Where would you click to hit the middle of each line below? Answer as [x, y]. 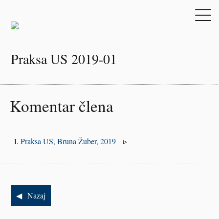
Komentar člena [62, 106]
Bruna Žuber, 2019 [87, 141]
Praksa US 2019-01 [64, 59]
